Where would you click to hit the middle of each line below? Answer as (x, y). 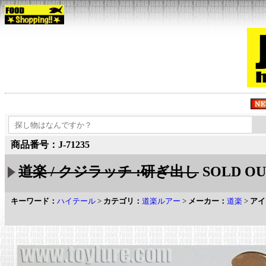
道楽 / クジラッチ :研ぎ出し (109, 172)
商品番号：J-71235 (50, 145)
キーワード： (34, 201)
